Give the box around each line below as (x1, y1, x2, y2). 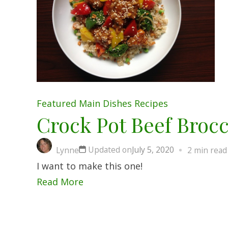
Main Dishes (79, 97, 132, 109)
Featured (37, 97, 76, 109)
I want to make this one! (37, 159, 142, 172)
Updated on (88, 144, 132, 155)
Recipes (134, 97, 168, 109)
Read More (37, 175, 83, 188)
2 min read (187, 144, 227, 156)
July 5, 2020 (132, 144, 174, 155)
